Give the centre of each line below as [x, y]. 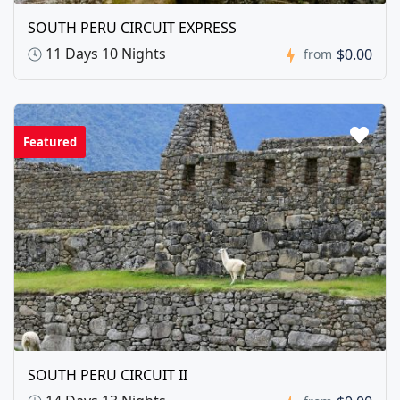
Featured [50, 142]
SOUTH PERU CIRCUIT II [108, 375]
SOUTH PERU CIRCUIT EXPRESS [132, 27]
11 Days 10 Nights [104, 53]
